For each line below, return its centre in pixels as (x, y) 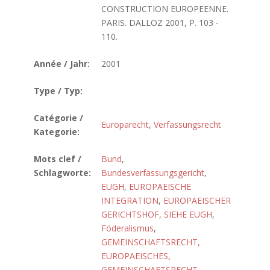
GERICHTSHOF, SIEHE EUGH (157, 214)
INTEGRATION (130, 200)
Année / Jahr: (62, 64)
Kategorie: (57, 132)
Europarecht (125, 124)
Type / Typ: (58, 91)
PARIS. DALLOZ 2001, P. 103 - (160, 23)
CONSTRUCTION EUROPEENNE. (165, 9)
